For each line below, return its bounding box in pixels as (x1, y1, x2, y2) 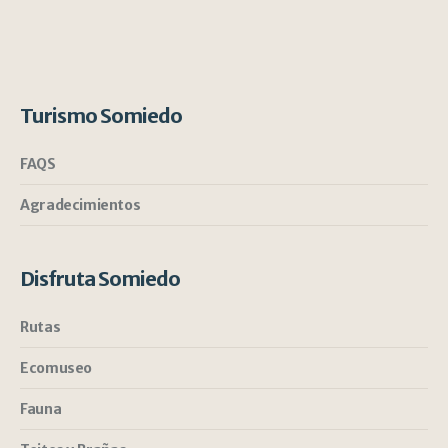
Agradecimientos (20, 196, 141, 215)
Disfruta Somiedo (20, 266, 181, 292)
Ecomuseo (20, 359, 92, 378)
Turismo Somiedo (20, 103, 183, 129)
